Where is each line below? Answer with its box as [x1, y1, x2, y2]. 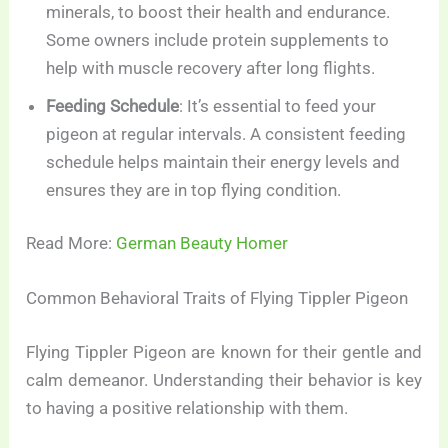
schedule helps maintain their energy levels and [46, 151, 401, 172]
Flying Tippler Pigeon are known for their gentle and [26, 341, 422, 362]
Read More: [26, 233, 117, 254]
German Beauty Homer [116, 233, 289, 254]
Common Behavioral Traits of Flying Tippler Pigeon [26, 288, 409, 309]
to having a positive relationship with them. [26, 397, 349, 418]
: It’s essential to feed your [179, 95, 377, 116]
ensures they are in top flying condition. [46, 179, 342, 200]
